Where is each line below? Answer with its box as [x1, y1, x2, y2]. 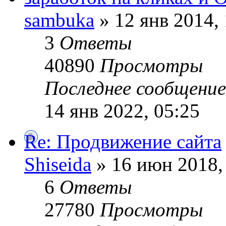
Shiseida [24, 153, 91, 175]
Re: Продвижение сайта [24, 130, 221, 152]
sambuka [24, 9, 94, 31]
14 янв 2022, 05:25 [44, 99, 200, 122]
